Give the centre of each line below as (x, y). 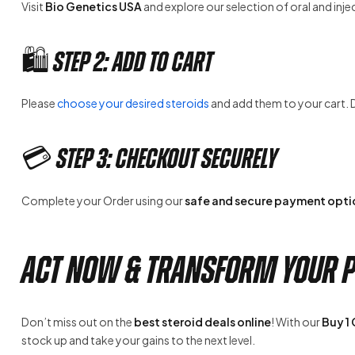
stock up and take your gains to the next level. (138, 340)
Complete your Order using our (103, 200)
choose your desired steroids (133, 103)
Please (39, 103)
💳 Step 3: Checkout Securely (149, 159)
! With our (296, 321)
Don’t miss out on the (78, 321)
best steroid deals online (202, 321)
